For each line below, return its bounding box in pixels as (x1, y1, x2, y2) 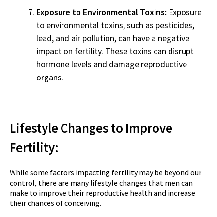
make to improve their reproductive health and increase (10, 188, 195, 198)
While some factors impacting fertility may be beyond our (10, 168, 201, 178)
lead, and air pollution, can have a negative (36, 32, 189, 44)
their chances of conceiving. (10, 198, 101, 208)
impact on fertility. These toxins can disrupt (36, 46, 194, 57)
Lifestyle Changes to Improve (10, 119, 172, 136)
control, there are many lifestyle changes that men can (10, 178, 193, 188)
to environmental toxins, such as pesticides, (36, 19, 194, 31)
